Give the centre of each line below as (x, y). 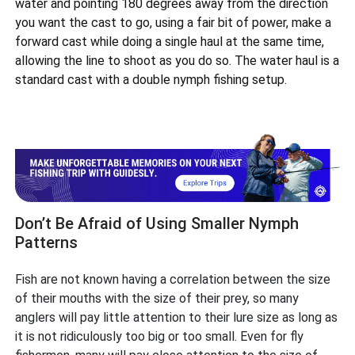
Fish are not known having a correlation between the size (173, 280)
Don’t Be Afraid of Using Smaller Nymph (157, 224)
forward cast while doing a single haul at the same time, (170, 42)
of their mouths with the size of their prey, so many (157, 299)
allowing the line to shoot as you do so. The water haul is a (177, 61)
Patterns (49, 243)
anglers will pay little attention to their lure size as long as (177, 318)
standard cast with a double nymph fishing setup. (151, 80)
